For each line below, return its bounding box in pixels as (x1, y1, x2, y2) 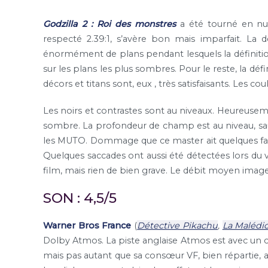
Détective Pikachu (137, 220, 218, 231)
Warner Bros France (43, 220, 132, 231)
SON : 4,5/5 (43, 189, 117, 206)
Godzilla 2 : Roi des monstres (43, 18, 176, 29)
